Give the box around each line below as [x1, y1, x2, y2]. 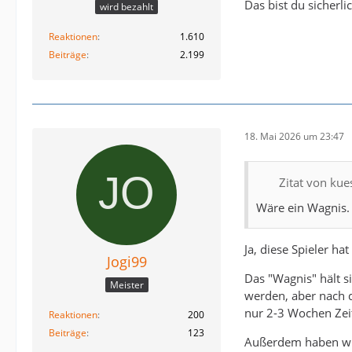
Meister [109, 278, 144, 292]
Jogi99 [106, 251, 147, 271]
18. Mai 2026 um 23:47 [244, 130, 344, 144]
